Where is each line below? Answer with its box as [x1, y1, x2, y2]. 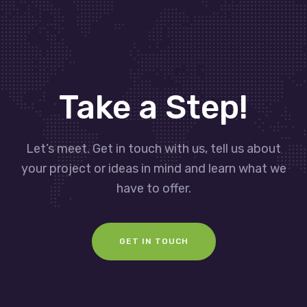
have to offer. [116, 180, 191, 196]
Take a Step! [59, 87, 248, 127]
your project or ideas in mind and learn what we [21, 160, 286, 176]
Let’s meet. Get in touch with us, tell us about [26, 140, 281, 156]
